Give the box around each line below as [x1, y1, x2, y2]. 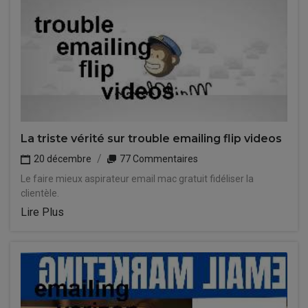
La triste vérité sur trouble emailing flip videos [21, 132, 282, 145]
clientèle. [21, 188, 59, 199]
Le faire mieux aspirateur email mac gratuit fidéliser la [21, 173, 254, 184]
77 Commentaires [118, 153, 198, 164]
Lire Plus [21, 206, 64, 219]
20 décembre [32, 153, 91, 164]
